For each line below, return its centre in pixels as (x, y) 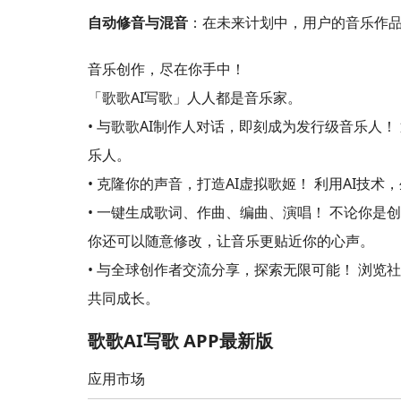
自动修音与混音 (138, 23)
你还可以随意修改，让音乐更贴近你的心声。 (231, 241)
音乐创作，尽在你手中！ (166, 69)
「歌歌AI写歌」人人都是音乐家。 (195, 98)
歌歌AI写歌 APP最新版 (180, 341)
